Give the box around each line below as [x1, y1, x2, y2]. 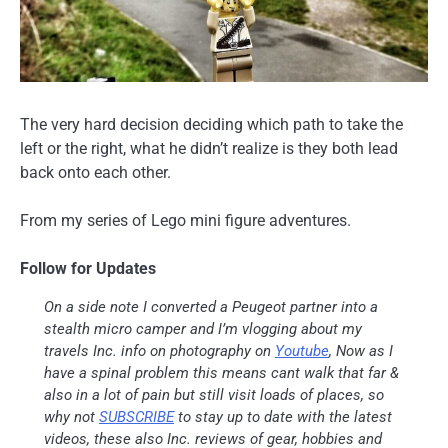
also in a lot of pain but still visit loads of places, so [44, 385, 384, 404]
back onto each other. [20, 162, 175, 182]
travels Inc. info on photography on [44, 341, 275, 360]
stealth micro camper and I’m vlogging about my [44, 319, 362, 338]
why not [44, 407, 99, 426]
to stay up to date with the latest [174, 407, 392, 426]
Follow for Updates [20, 258, 156, 278]
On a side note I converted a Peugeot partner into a [44, 297, 378, 316]
